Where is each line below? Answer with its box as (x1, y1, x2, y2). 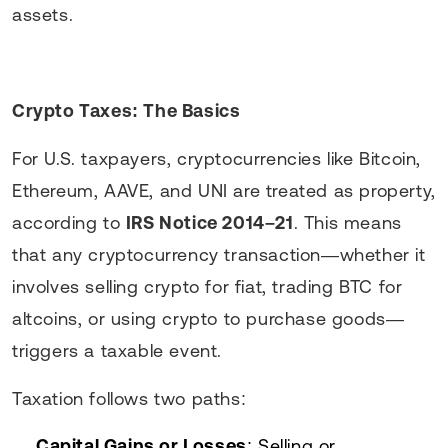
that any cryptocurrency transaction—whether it (12, 243, 426, 265)
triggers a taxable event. (12, 339, 222, 361)
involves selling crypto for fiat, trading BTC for (12, 275, 403, 297)
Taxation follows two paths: (12, 387, 247, 409)
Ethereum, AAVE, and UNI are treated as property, (12, 179, 436, 201)
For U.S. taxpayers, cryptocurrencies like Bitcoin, (12, 147, 422, 169)
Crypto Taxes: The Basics (12, 99, 241, 121)
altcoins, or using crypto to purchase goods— (12, 307, 405, 329)
